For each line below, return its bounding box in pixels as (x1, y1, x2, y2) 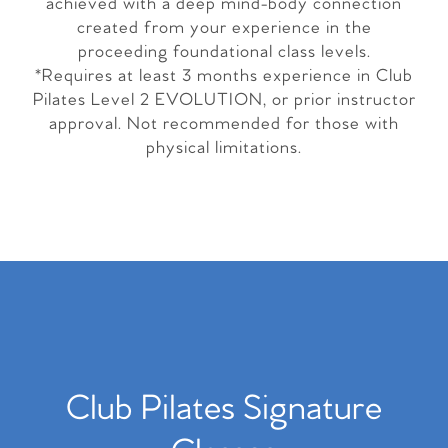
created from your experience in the (76, 17, 372, 39)
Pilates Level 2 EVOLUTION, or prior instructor (32, 89, 416, 111)
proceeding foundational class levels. (77, 41, 371, 63)
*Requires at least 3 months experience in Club (35, 65, 413, 87)
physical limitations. (146, 137, 302, 159)
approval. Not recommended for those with (49, 113, 399, 135)
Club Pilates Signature (66, 387, 382, 431)
